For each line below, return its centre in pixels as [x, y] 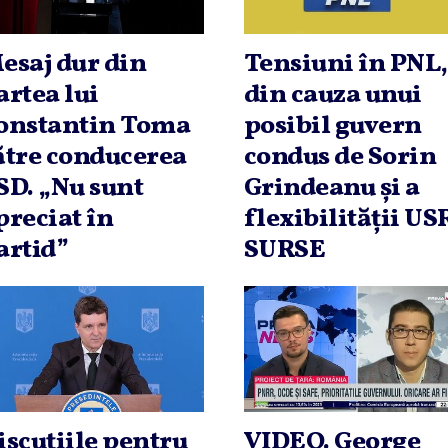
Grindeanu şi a [331, 187]
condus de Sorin [340, 156]
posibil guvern [332, 125]
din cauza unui [332, 94]
